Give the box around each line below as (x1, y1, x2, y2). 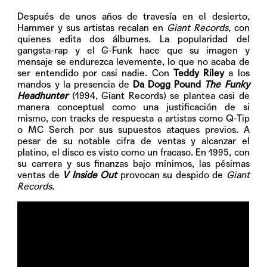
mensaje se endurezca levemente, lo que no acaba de (17, 55, 250, 67)
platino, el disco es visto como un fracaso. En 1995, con (17, 146, 250, 158)
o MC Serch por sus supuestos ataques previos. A (17, 123, 250, 135)
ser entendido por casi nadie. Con (17, 67, 173, 79)
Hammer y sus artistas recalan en (17, 21, 167, 33)
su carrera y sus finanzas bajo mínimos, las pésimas (17, 157, 250, 169)
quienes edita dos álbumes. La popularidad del (17, 33, 250, 45)
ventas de (17, 169, 60, 181)
